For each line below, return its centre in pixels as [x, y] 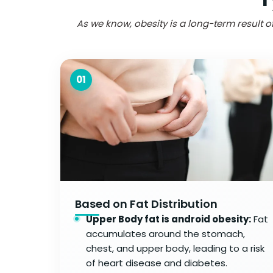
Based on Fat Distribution [146, 204]
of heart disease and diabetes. [157, 263]
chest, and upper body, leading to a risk [175, 248]
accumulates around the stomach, [165, 233]
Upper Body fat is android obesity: [168, 219]
